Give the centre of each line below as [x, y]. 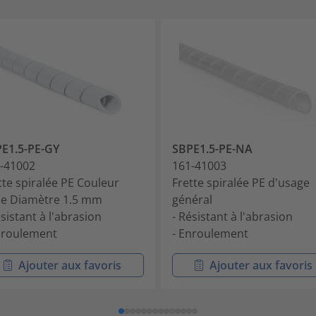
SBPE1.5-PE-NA [212, 149]
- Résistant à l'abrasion [232, 217]
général [192, 200]
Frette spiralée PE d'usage [241, 183]
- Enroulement [210, 234]
